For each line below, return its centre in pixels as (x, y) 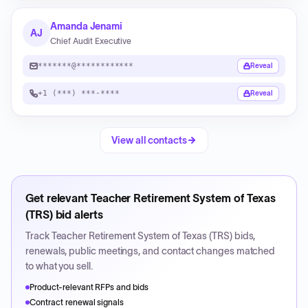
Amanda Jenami (87, 26)
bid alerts (78, 214)
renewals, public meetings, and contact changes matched (151, 251)
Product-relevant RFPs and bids (89, 287)
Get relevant (58, 198)
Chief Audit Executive (91, 41)
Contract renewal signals (77, 302)
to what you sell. (59, 266)
